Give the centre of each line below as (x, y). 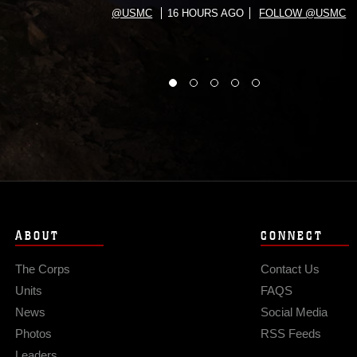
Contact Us (290, 269)
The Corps (42, 269)
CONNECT (292, 236)
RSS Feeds (290, 333)
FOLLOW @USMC (303, 13)
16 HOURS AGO (206, 13)
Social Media (294, 312)
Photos (33, 333)
